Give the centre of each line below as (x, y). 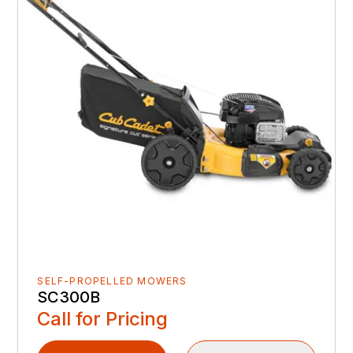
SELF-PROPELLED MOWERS (112, 281)
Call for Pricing (103, 319)
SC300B (69, 297)
